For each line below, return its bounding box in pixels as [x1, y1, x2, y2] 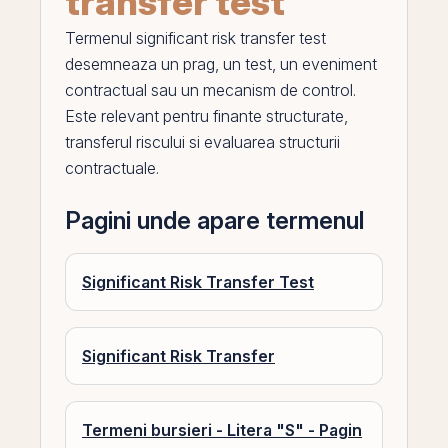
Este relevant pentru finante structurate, [65, 106, 348, 126]
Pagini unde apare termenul [65, 206, 364, 235]
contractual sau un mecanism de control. [65, 80, 356, 100]
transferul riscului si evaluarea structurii [65, 132, 340, 152]
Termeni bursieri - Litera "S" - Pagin [82, 420, 362, 440]
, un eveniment [272, 54, 377, 74]
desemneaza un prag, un [65, 54, 245, 74]
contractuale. [65, 158, 159, 178]
